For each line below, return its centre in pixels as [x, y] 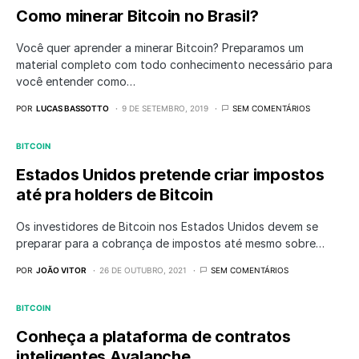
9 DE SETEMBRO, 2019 [165, 108]
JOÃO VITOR [61, 270]
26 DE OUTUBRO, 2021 [143, 270]
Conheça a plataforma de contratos [153, 336]
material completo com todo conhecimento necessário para [174, 64]
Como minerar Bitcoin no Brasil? [137, 16]
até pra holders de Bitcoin [115, 194]
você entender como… [76, 81]
